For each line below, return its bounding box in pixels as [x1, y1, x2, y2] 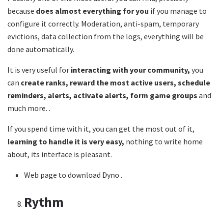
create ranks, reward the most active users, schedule [21, 77, 210, 87]
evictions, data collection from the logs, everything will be [7, 31, 204, 41]
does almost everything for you [36, 5, 150, 16]
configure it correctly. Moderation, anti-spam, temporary [7, 18, 199, 28]
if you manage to [150, 5, 207, 16]
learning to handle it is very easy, [7, 136, 126, 146]
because [7, 5, 36, 16]
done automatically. [7, 44, 74, 54]
